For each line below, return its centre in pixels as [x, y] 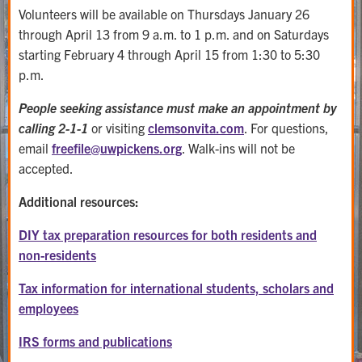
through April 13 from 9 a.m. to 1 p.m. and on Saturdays [174, 34]
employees [48, 308]
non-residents [57, 255]
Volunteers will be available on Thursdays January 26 [164, 14]
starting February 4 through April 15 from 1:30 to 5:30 [169, 54]
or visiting [118, 128]
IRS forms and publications [95, 341]
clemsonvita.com [196, 128]
